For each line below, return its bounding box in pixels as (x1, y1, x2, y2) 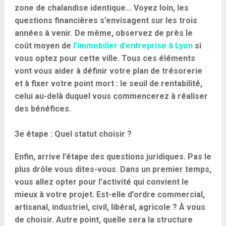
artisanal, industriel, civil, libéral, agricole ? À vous (14, 202, 205, 212)
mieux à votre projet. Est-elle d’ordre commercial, (14, 190, 205, 199)
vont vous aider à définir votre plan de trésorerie (14, 66, 202, 76)
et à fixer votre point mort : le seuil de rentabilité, (14, 79, 202, 88)
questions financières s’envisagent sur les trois (14, 16, 197, 25)
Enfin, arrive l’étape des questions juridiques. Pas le (14, 152, 211, 161)
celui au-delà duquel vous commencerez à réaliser (14, 91, 208, 101)
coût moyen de (14, 41, 73, 50)
